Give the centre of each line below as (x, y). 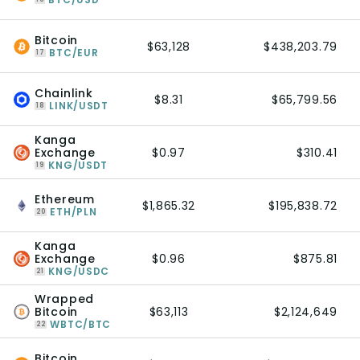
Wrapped (64, 299)
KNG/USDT (78, 165)
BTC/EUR (74, 53)
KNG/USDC (79, 271)
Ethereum (65, 199)
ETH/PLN (74, 212)
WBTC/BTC (81, 324)
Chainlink (64, 93)
